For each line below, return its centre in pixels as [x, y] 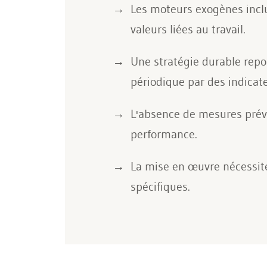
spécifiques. [160, 187]
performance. [164, 134]
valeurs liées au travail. [188, 29]
